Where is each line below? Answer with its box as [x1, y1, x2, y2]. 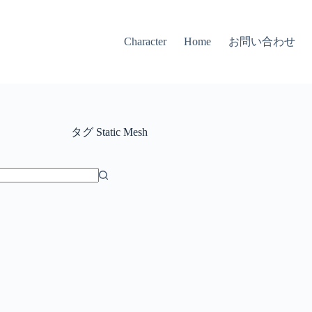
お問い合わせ [228, 35, 296, 47]
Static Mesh [93, 126, 148, 138]
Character [124, 36, 167, 47]
